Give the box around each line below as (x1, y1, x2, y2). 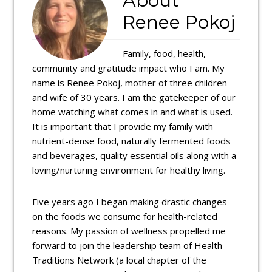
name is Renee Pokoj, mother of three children (32, 76, 228, 89)
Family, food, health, (123, 47, 206, 60)
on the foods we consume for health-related (32, 210, 218, 223)
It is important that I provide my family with (32, 120, 214, 133)
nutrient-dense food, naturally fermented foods (32, 135, 231, 148)
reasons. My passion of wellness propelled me (32, 225, 226, 237)
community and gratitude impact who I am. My (32, 62, 225, 75)
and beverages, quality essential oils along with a (32, 149, 237, 162)
